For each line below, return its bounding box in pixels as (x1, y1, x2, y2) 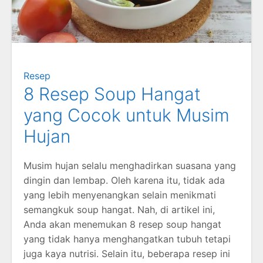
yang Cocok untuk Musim (23, 104, 230, 126)
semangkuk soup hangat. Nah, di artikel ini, (23, 203, 215, 215)
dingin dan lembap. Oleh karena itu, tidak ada (23, 174, 225, 186)
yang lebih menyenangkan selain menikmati (23, 188, 216, 201)
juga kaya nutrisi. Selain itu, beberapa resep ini (23, 247, 230, 259)
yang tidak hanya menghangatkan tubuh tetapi (23, 232, 231, 245)
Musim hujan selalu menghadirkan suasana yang (23, 159, 236, 171)
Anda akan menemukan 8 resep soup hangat (23, 218, 221, 230)
